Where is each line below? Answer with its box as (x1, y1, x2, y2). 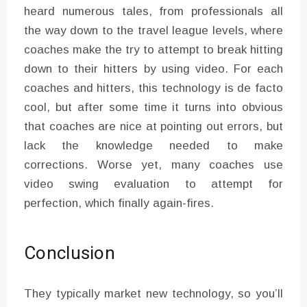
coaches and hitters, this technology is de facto (24, 81, 283, 95)
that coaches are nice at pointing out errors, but (24, 119, 283, 133)
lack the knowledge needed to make (24, 138, 283, 152)
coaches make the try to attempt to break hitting (24, 42, 283, 56)
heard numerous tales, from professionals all (24, 4, 283, 18)
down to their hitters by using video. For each (24, 62, 283, 75)
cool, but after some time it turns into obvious (24, 100, 283, 114)
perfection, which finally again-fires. (24, 196, 214, 210)
